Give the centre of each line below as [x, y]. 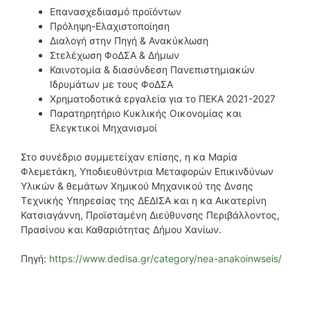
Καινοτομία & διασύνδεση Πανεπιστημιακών [152, 69]
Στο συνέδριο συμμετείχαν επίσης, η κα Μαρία [129, 156]
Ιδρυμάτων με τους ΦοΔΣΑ [111, 84]
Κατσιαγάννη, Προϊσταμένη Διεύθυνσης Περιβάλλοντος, [150, 215]
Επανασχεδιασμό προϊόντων [116, 11]
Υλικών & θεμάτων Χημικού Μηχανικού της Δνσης [137, 185]
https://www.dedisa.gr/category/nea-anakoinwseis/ [165, 258]
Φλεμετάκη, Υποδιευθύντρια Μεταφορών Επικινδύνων [147, 171]
